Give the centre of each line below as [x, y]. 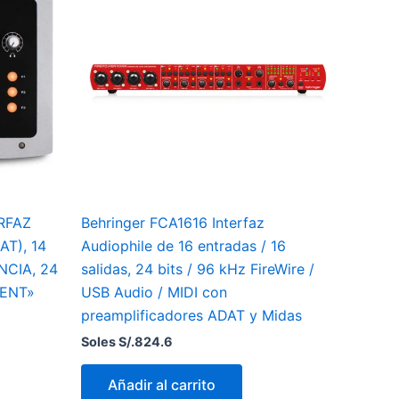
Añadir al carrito [162, 384]
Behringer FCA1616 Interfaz [173, 223]
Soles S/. [108, 342]
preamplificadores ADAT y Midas [191, 316]
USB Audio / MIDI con [154, 293]
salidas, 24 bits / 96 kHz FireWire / [198, 269]
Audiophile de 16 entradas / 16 [183, 246]
